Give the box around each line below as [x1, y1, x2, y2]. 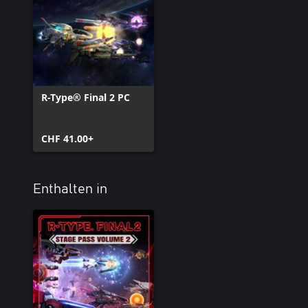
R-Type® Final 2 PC [41, 91, 131, 104]
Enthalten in [33, 182, 107, 196]
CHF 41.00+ [41, 132, 93, 145]
